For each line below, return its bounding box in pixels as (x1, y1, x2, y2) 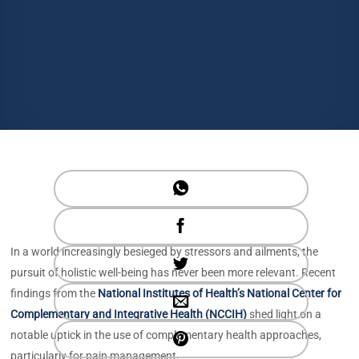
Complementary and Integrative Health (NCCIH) (10, 308, 248, 321)
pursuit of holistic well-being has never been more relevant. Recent (10, 266, 337, 280)
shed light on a (247, 308, 322, 321)
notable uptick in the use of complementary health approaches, (10, 329, 322, 342)
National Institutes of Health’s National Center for (98, 287, 342, 301)
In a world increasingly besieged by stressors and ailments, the (10, 245, 319, 259)
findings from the (10, 287, 99, 301)
